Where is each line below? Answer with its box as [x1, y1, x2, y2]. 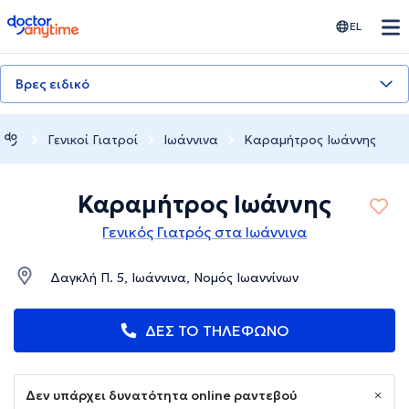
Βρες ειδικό [16, 76, 89, 92]
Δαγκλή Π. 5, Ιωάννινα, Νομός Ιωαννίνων [50, 269, 299, 287]
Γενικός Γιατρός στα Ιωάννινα [102, 223, 307, 242]
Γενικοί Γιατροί [47, 131, 138, 148]
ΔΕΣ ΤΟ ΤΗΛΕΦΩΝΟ [145, 321, 289, 341]
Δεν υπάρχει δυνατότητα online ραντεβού [26, 387, 297, 404]
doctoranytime [6, 13, 110, 31]
